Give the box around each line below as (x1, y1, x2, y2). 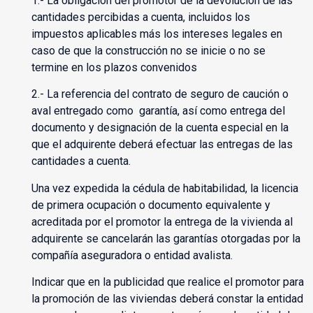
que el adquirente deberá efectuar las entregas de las (31, 138, 293, 152)
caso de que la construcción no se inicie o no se (31, 43, 265, 57)
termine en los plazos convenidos (31, 60, 197, 74)
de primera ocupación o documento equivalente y (31, 198, 270, 212)
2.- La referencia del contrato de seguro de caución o (31, 87, 289, 101)
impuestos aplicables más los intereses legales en (31, 27, 282, 41)
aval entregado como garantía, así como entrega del (31, 104, 285, 118)
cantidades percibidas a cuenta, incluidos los (31, 10, 250, 24)
